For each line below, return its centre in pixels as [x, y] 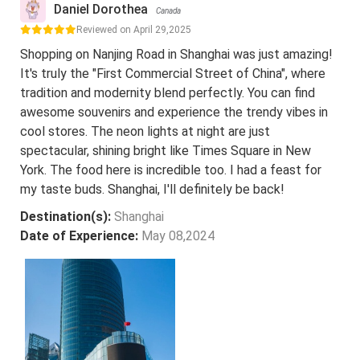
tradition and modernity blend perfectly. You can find [168, 92]
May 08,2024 [178, 235]
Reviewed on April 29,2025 [134, 29]
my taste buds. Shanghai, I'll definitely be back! [152, 189]
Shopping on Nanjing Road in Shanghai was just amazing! [176, 54]
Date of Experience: [81, 235]
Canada [168, 10]
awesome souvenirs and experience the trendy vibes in [174, 112]
